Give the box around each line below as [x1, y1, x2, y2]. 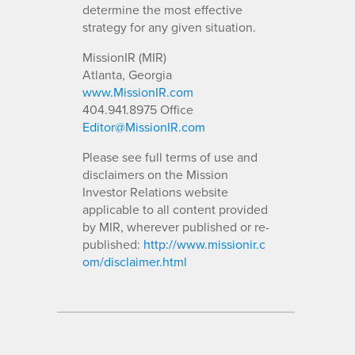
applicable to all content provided [82, 200, 268, 218]
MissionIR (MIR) [82, 48, 166, 66]
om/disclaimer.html [82, 252, 187, 270]
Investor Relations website [82, 182, 228, 200]
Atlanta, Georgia [82, 65, 172, 83]
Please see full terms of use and [82, 147, 258, 166]
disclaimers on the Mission [82, 165, 228, 183]
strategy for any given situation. [82, 17, 256, 36]
